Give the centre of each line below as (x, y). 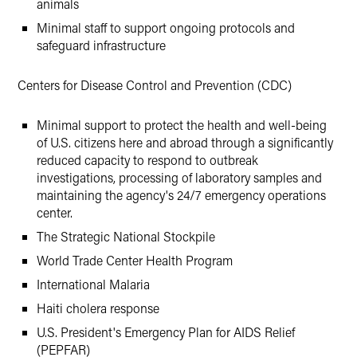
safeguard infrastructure (101, 45)
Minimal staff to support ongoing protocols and (166, 27)
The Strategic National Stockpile (126, 236)
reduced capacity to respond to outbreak (147, 160)
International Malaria (93, 284)
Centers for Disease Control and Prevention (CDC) (155, 85)
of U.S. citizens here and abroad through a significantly (185, 142)
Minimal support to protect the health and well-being (182, 125)
